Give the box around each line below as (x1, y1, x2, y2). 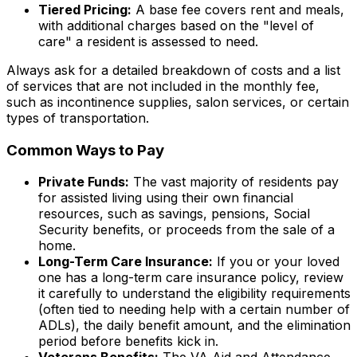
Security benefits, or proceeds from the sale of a (38, 222, 335, 238)
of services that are (6, 77, 127, 94)
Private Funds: (38, 174, 129, 190)
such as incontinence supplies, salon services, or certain (6, 93, 349, 110)
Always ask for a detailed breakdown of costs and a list (6, 61, 340, 78)
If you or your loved (213, 253, 339, 270)
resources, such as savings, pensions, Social (38, 206, 310, 222)
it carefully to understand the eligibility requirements (38, 285, 351, 302)
